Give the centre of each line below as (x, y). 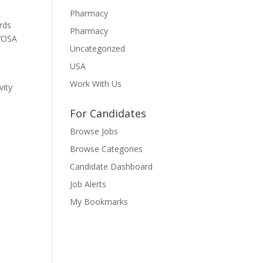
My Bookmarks (99, 202)
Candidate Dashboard (112, 166)
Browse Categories (107, 149)
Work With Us (96, 84)
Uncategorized (98, 48)
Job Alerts (88, 184)
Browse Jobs (94, 131)
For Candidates (108, 113)
